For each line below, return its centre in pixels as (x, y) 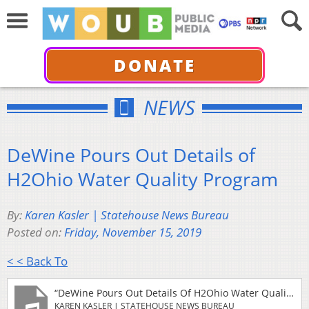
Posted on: (36, 232)
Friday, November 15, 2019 (133, 232)
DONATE (154, 65)
